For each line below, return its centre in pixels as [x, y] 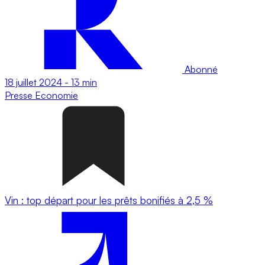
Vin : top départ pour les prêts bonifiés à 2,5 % [109, 200]
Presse [20, 95]
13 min [84, 82]
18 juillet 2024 [33, 82]
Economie [56, 95]
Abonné [200, 69]
